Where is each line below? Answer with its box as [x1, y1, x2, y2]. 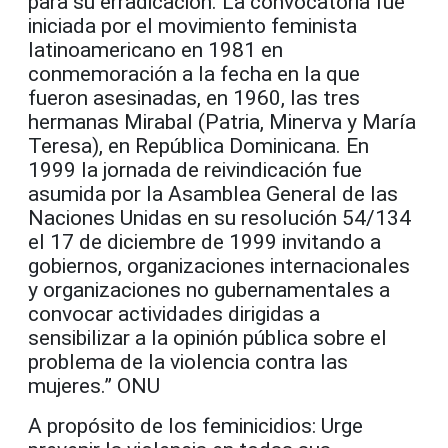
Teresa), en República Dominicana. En [28, 134, 369, 159]
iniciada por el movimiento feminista [28, 14, 357, 39]
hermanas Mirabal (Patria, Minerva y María [28, 110, 416, 135]
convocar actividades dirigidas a [28, 302, 320, 327]
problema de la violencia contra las [28, 350, 348, 375]
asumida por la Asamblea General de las [28, 182, 398, 207]
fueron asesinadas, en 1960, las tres [28, 86, 360, 111]
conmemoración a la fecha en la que [28, 62, 360, 87]
